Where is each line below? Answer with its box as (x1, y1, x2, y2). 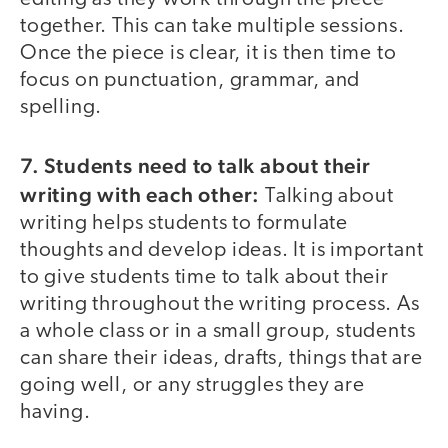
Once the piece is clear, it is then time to (20, 42, 397, 64)
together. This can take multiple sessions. (20, 15, 405, 37)
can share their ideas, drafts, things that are (20, 348, 423, 370)
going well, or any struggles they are (20, 375, 365, 397)
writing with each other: (20, 182, 266, 208)
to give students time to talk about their (20, 267, 389, 289)
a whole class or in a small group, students (20, 321, 416, 343)
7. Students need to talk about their (20, 153, 371, 179)
